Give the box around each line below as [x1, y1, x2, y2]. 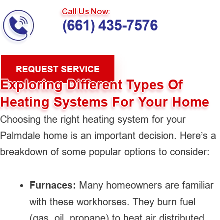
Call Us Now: [62, 6, 111, 17]
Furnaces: [29, 179, 76, 191]
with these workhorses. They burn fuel [29, 195, 195, 207]
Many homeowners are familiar [76, 179, 214, 191]
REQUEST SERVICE [16, 63, 100, 74]
